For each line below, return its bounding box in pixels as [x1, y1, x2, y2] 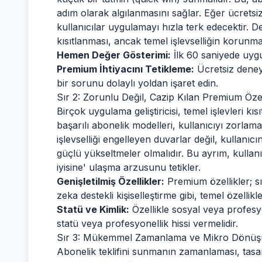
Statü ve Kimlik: [57, 204, 129, 215]
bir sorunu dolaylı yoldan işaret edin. [57, 77, 218, 89]
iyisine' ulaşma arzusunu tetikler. [57, 161, 201, 173]
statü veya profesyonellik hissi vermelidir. [57, 218, 238, 229]
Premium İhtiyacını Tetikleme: [57, 63, 194, 75]
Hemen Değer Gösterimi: [57, 49, 171, 61]
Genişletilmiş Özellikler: [57, 175, 164, 187]
